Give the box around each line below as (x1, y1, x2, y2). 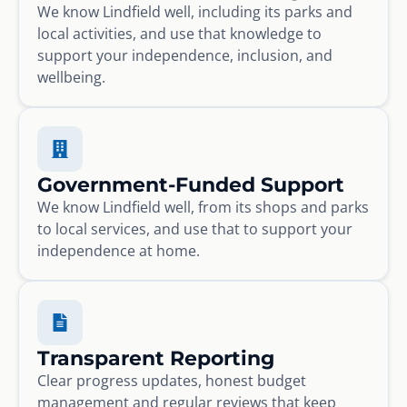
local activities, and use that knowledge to (37, 23, 322, 44)
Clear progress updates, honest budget (37, 370, 306, 391)
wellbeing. (37, 66, 105, 87)
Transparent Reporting (37, 344, 274, 371)
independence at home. (37, 240, 200, 261)
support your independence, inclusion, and (37, 45, 333, 65)
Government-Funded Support (37, 171, 344, 197)
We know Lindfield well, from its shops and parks (37, 196, 369, 217)
